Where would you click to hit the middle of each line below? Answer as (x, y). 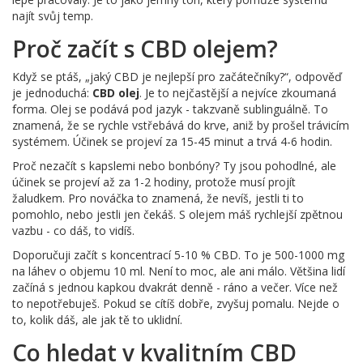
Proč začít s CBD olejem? (145, 48)
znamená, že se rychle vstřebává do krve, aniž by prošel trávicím (181, 125)
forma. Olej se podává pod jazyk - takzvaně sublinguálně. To (170, 109)
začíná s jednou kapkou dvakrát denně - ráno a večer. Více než (175, 287)
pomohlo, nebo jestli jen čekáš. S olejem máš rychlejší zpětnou (177, 214)
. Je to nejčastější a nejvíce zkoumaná (238, 92)
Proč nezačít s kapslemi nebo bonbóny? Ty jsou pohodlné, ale (174, 165)
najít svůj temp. (53, 15)
